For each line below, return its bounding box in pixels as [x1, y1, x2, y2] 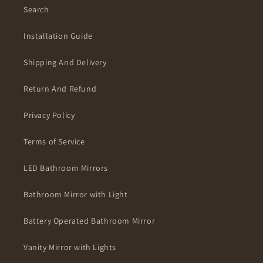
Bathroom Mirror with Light [23, 189, 128, 200]
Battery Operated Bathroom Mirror [23, 215, 156, 227]
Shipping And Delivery [23, 57, 107, 68]
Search [23, 4, 49, 15]
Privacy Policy [23, 110, 75, 121]
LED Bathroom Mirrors [23, 163, 108, 174]
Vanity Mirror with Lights [23, 242, 116, 253]
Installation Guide [23, 31, 93, 42]
